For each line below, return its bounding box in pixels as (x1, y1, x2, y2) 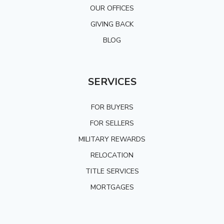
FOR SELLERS (90, 118, 134, 128)
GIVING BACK (90, 19, 133, 29)
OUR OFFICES (90, 3, 134, 13)
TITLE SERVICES (85, 166, 139, 176)
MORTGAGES (90, 182, 134, 192)
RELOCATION (90, 150, 133, 160)
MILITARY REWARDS (78, 134, 145, 144)
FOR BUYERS (90, 102, 133, 112)
